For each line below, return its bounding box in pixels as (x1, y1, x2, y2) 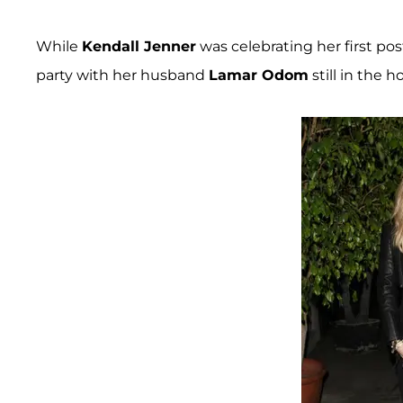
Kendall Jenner (82, 37, 196, 55)
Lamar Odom (209, 66, 309, 84)
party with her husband (36, 66, 209, 84)
